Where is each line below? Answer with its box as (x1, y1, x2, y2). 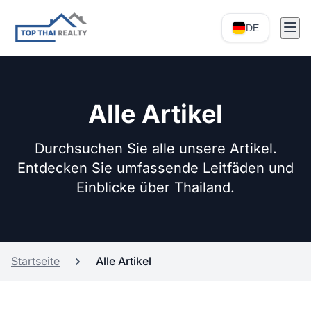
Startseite (11, 254, 60, 268)
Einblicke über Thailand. (76, 179, 235, 196)
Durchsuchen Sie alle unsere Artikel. (34, 140, 277, 157)
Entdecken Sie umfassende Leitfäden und (17, 160, 294, 176)
